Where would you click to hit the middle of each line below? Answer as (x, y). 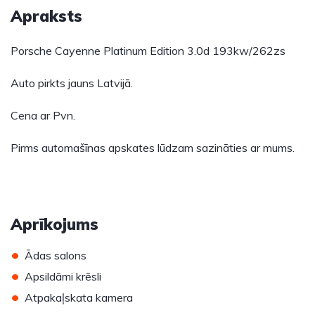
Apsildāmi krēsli (63, 276)
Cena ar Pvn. (43, 115)
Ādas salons (56, 255)
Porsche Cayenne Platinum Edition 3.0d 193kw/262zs (148, 51)
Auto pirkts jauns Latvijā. (72, 83)
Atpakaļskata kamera (79, 297)
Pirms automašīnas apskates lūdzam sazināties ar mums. (153, 148)
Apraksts (46, 16)
